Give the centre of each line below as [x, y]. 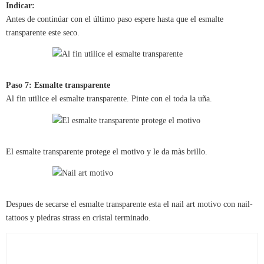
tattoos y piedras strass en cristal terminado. [78, 218]
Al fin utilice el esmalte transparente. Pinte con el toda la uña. [109, 99]
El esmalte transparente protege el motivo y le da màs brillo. [107, 151]
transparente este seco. [43, 32]
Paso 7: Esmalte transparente [58, 85]
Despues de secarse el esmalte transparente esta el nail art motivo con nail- [129, 204]
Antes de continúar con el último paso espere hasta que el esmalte [115, 19]
